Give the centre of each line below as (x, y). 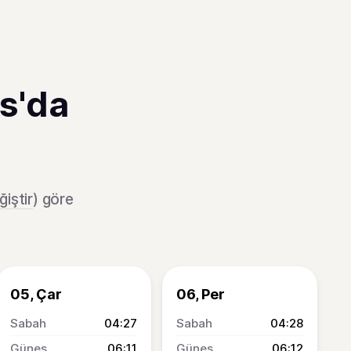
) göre (53, 199)
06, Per (201, 294)
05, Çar (36, 294)
